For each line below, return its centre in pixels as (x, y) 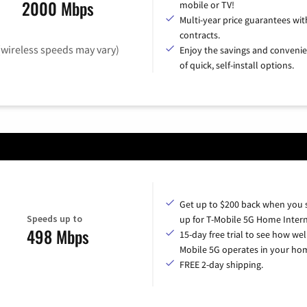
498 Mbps (58, 237)
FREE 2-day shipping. (221, 264)
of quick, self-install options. (237, 65)
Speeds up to (54, 219)
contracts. (200, 35)
